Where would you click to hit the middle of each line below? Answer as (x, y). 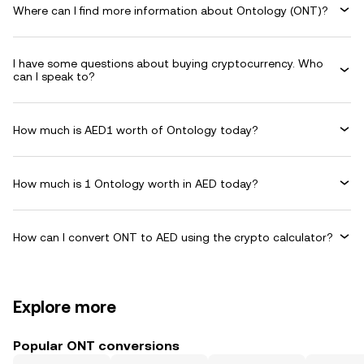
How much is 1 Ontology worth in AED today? (136, 183)
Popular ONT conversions (96, 346)
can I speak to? (54, 76)
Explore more (65, 307)
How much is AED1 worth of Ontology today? (136, 130)
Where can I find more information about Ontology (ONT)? (171, 10)
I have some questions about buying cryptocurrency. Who (168, 63)
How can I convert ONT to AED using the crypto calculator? (173, 237)
